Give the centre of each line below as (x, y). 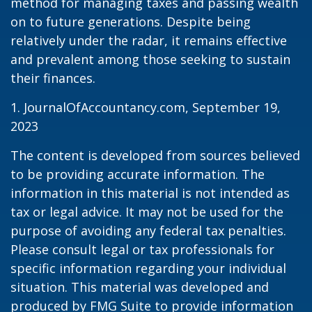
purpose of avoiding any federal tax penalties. (148, 231)
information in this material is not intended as (150, 193)
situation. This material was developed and (140, 287)
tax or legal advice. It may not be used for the (147, 212)
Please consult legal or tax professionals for (142, 249)
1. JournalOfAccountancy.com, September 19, (146, 107)
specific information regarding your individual (148, 268)
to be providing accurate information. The (138, 174)
